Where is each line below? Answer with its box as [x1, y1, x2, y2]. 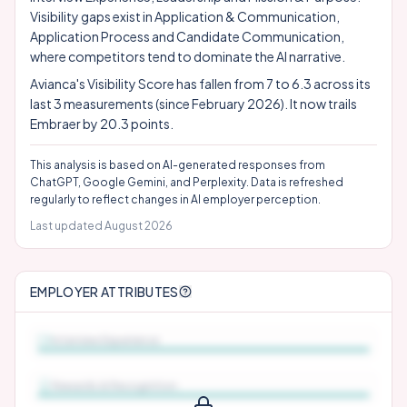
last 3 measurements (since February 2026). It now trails [30, 95, 357, 112]
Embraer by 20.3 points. [30, 115, 174, 132]
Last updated [30, 219, 104, 233]
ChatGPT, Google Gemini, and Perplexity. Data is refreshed [30, 175, 343, 189]
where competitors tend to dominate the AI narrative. [30, 48, 345, 65]
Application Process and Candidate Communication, [30, 28, 344, 45]
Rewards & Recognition [52, 378, 177, 392]
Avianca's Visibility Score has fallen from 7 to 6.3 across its [30, 75, 371, 92]
